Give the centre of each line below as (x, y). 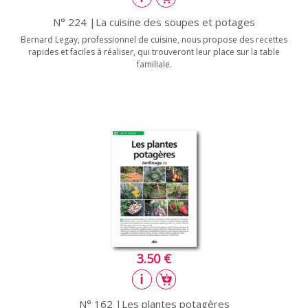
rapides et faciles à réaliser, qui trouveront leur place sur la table (154, 52)
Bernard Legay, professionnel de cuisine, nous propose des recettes (154, 40)
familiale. (154, 64)
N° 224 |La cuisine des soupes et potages (154, 22)
